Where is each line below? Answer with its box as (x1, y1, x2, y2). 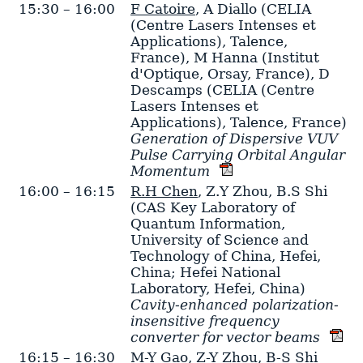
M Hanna (193, 49, 258, 66)
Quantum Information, (130, 216, 285, 233)
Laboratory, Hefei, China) (130, 280, 305, 297)
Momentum (130, 163, 210, 180)
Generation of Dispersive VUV (130, 130, 338, 147)
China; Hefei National (130, 264, 280, 281)
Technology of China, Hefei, (130, 248, 321, 265)
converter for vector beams (130, 329, 320, 346)
